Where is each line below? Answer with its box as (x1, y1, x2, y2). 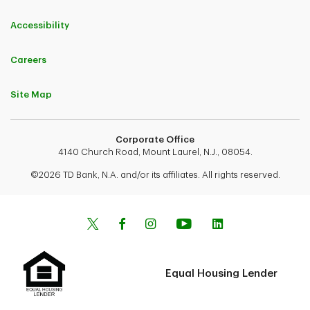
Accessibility (10, 21, 69, 30)
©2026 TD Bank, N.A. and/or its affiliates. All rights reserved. (30, 170, 280, 180)
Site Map (10, 90, 52, 100)
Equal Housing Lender (165, 268, 277, 279)
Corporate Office (116, 135, 194, 145)
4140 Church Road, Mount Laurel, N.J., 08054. (57, 147, 253, 157)
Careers (10, 55, 46, 65)
